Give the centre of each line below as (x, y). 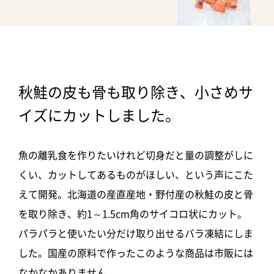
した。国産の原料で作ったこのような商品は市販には (136, 253)
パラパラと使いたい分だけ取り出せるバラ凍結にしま (136, 233)
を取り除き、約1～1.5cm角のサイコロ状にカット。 (133, 214)
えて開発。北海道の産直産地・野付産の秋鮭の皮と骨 (136, 194)
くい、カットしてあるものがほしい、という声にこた (136, 175)
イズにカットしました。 (99, 115)
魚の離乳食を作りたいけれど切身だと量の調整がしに (136, 155)
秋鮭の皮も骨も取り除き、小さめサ (136, 92)
